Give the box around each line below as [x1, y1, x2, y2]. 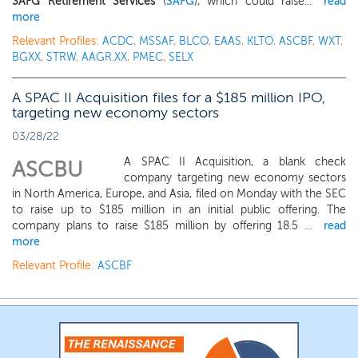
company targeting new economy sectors [124, 171, 346, 185]
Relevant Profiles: [12, 34, 102, 48]
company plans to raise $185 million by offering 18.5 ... [12, 219, 312, 233]
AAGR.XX [82, 50, 127, 64]
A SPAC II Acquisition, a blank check [124, 155, 346, 169]
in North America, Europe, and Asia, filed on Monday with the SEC [12, 187, 346, 201]
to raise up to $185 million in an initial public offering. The [12, 203, 346, 217]
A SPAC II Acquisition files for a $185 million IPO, [12, 89, 325, 106]
